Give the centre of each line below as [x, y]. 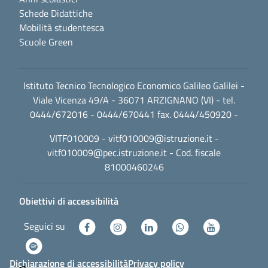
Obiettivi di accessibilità [69, 201]
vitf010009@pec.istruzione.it [107, 152]
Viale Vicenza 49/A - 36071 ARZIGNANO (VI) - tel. [134, 100]
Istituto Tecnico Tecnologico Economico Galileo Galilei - [134, 85]
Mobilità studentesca [62, 27]
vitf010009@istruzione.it [160, 138]
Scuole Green [46, 42]
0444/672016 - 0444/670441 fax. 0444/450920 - [134, 114]
